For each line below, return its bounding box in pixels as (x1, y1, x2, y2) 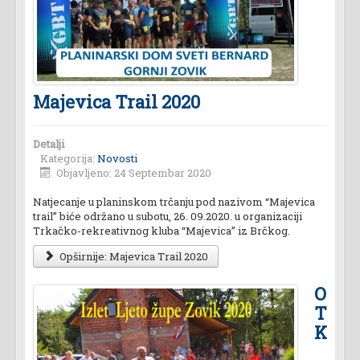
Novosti (97, 151, 137, 166)
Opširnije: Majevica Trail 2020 (57, 249, 209, 264)
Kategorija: (40, 151, 97, 166)
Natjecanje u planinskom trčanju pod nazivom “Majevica (33, 194, 315, 210)
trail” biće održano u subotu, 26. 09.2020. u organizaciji (33, 209, 302, 224)
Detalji (33, 137, 64, 152)
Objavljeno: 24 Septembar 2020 (56, 166, 212, 181)
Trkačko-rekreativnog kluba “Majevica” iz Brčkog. (33, 223, 290, 239)
